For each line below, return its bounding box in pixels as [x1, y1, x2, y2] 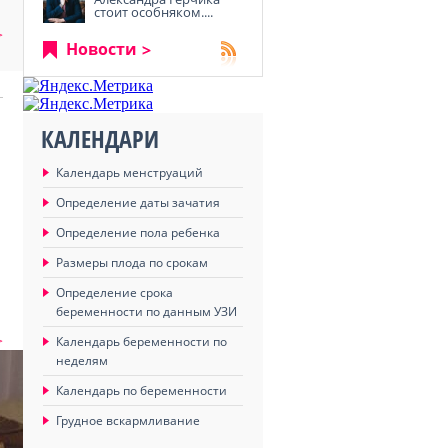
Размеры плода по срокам [56, 254, 208, 271]
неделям [56, 352, 108, 369]
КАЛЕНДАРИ [41, 122, 159, 155]
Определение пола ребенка [56, 224, 220, 241]
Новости [66, 38, 137, 60]
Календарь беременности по [56, 333, 227, 350]
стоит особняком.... [94, 3, 213, 21]
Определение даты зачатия [56, 194, 220, 211]
